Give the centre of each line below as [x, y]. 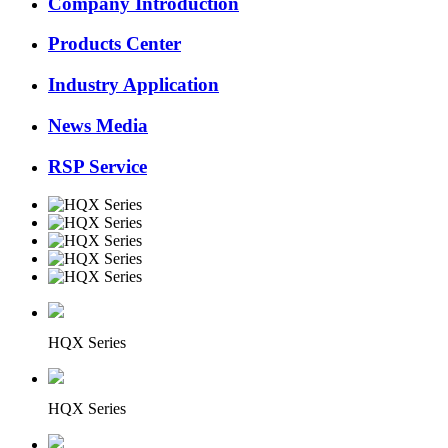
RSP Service [97, 166]
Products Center [114, 44]
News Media [98, 125]
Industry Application [133, 85]
